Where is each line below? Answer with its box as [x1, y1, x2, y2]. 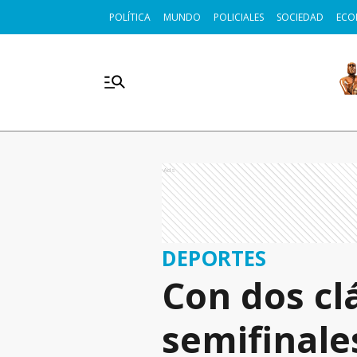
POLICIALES [214, 10, 264, 24]
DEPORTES [162, 243, 266, 273]
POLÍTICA [109, 10, 151, 24]
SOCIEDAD [277, 10, 324, 24]
